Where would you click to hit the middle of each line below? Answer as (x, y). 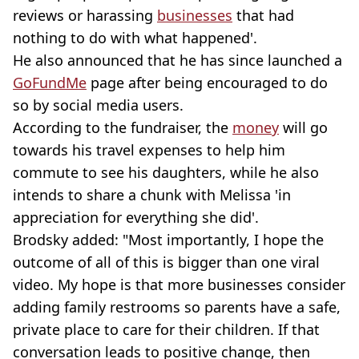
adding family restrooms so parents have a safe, (177, 307)
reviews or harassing (85, 15)
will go (303, 127)
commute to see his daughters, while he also (166, 172)
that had (263, 15)
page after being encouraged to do (207, 82)
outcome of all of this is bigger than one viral (166, 262)
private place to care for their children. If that (166, 329)
